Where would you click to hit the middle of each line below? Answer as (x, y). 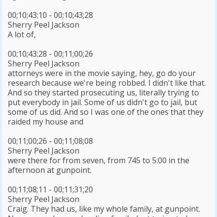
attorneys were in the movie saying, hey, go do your (102, 73)
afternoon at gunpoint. (50, 170)
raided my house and (46, 122)
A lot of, (22, 35)
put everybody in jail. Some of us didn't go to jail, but (103, 102)
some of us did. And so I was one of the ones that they (106, 112)
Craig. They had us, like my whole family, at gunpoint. (104, 209)
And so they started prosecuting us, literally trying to (104, 93)
